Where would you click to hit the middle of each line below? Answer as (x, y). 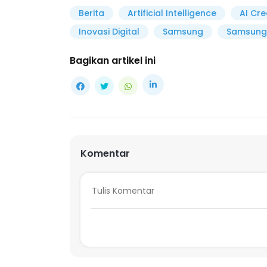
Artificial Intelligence (172, 13)
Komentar (105, 153)
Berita (91, 13)
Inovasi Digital (109, 32)
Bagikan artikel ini (113, 61)
